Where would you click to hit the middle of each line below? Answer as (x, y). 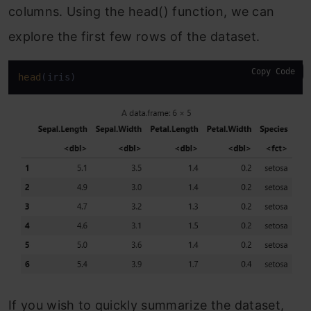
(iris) (59, 77)
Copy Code (273, 72)
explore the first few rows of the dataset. (134, 37)
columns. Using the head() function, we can (142, 12)
